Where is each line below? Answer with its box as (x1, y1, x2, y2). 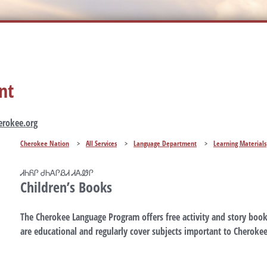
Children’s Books (20, 177, 112, 197)
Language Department (133, 138, 197, 149)
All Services (86, 138, 117, 149)
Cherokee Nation (20, 138, 69, 149)
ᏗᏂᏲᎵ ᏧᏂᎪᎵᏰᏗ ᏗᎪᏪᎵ (20, 167, 94, 179)
